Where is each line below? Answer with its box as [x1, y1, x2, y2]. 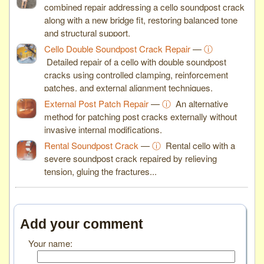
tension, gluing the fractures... [44, 164, 157, 177]
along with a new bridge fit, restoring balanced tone [44, 13, 237, 26]
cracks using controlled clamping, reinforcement [44, 68, 228, 81]
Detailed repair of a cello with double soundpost [47, 55, 226, 68]
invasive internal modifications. [44, 123, 162, 136]
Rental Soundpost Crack [44, 138, 138, 151]
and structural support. [44, 26, 130, 39]
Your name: [28, 236, 73, 249]
